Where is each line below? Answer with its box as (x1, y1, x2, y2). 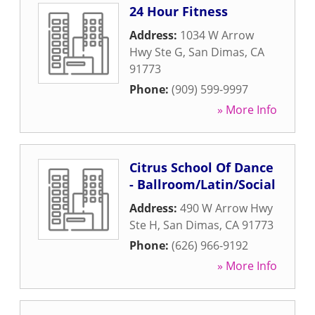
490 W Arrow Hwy (180, 200, 273, 216)
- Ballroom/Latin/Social (129, 176, 276, 193)
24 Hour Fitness (129, 3, 228, 20)
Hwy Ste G (129, 44, 183, 60)
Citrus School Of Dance (129, 159, 274, 176)
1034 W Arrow (180, 27, 254, 43)
